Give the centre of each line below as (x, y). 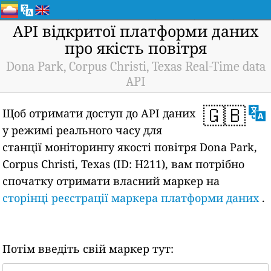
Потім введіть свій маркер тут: (88, 249)
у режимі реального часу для (83, 130)
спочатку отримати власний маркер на (111, 181)
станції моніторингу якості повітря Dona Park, (130, 147)
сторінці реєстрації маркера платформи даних (131, 198)
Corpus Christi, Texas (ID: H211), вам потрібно (124, 164)
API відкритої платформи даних (135, 31)
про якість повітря (135, 48)
